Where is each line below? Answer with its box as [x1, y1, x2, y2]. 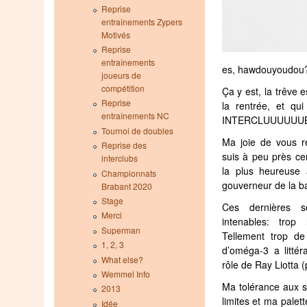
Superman [101, 223, 140, 236]
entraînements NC [101, 110, 169, 122]
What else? [101, 253, 143, 265]
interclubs [101, 152, 138, 164]
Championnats [101, 167, 156, 179]
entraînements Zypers [101, 15, 182, 27]
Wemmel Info [101, 267, 150, 280]
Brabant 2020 [101, 180, 152, 192]
